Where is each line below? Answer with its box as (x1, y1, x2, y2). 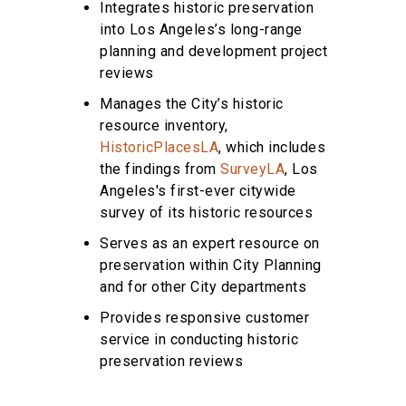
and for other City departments (100, 277, 306, 295)
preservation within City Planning (100, 256, 322, 274)
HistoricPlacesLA (100, 138, 218, 156)
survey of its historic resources (100, 203, 313, 221)
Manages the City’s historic (100, 94, 284, 112)
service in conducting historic (100, 330, 298, 348)
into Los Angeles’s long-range (100, 20, 303, 38)
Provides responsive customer (100, 308, 309, 326)
